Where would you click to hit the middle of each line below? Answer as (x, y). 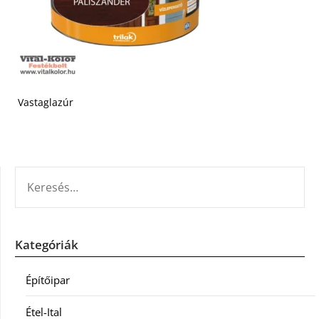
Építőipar (48, 280)
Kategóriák (47, 245)
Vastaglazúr (46, 102)
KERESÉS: (36, 174)
